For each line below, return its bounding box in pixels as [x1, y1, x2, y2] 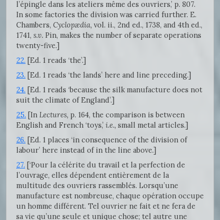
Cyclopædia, [53, 20, 92, 29]
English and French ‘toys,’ [16, 120, 106, 130]
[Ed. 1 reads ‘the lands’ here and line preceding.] [26, 70, 191, 80]
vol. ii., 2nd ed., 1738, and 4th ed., [92, 20, 202, 29]
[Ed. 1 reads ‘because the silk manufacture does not [26, 84, 202, 94]
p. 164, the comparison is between [68, 110, 185, 119]
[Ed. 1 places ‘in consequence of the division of [26, 135, 187, 144]
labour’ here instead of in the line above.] [16, 145, 156, 155]
